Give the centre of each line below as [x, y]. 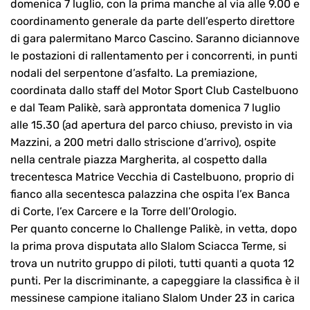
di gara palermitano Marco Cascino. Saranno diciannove [155, 39]
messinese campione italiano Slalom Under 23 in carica [153, 298]
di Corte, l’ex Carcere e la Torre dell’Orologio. [124, 212]
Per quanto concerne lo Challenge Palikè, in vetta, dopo [154, 229]
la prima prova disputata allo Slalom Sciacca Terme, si [148, 246]
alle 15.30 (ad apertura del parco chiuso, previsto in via [152, 125]
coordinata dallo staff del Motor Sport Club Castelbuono [154, 91]
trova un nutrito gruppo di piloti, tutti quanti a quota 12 [152, 264]
